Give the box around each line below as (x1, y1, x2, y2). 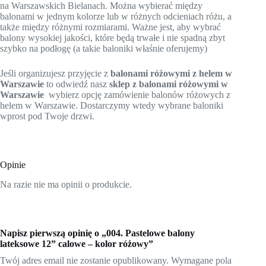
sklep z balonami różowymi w (109, 79, 228, 90)
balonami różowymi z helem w (110, 68, 232, 79)
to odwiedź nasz (44, 79, 109, 90)
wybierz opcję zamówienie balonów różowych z (44, 90, 230, 100)
